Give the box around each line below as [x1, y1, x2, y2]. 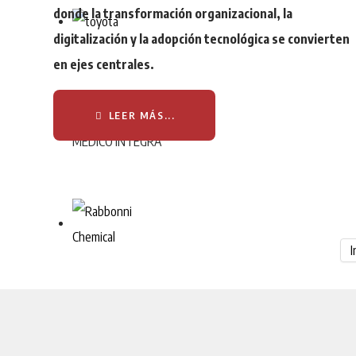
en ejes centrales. [53, 56, 155, 72]
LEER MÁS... [105, 108, 176, 122]
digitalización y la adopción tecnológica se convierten [53, 30, 350, 47]
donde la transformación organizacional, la [53, 5, 293, 21]
